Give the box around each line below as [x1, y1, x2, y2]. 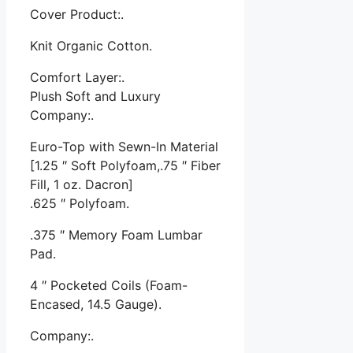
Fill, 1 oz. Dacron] [30, 176, 133, 192]
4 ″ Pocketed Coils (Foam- [30, 277, 188, 293]
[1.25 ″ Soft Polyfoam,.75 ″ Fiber [30, 157, 221, 173]
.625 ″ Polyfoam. [30, 195, 129, 211]
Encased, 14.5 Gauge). [30, 295, 162, 312]
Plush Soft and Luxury [30, 87, 161, 104]
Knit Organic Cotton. [30, 37, 152, 54]
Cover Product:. [30, 6, 124, 22]
